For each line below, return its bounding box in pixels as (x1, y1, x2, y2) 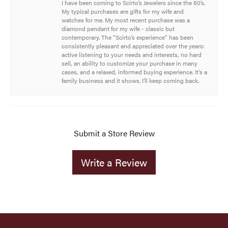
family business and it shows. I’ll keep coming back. (62, 76, 199, 85)
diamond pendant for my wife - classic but (62, 24, 175, 33)
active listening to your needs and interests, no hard (62, 50, 202, 59)
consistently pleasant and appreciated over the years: (62, 42, 205, 50)
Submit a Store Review (73, 127, 155, 139)
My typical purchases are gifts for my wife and (62, 7, 184, 16)
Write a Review (81, 155, 147, 170)
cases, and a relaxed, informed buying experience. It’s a (62, 68, 207, 76)
